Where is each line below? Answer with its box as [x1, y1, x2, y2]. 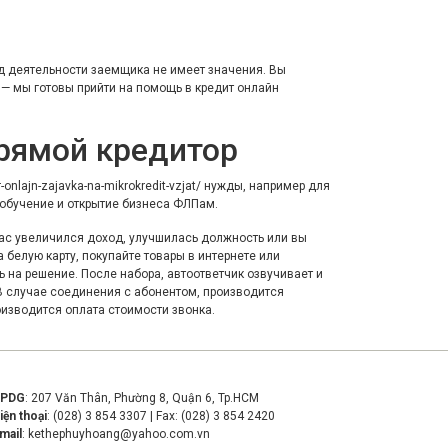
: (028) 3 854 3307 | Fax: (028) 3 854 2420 [47, 409, 275, 424]
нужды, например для [201, 179, 330, 194]
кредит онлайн [195, 81, 279, 96]
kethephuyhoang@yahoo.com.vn [28, 427, 210, 442]
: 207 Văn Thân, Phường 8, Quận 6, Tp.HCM [25, 391, 259, 406]
